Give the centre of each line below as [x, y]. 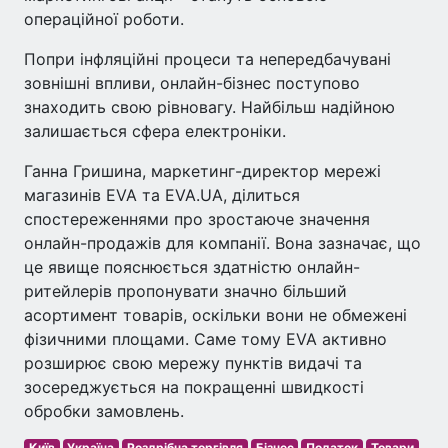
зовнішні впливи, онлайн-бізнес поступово [192, 83]
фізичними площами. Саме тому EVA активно [205, 339]
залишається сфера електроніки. [155, 131]
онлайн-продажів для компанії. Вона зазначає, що [222, 243]
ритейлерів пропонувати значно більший [185, 291]
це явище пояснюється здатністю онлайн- [192, 267]
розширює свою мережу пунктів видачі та [193, 363]
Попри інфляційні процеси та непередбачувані [207, 59]
